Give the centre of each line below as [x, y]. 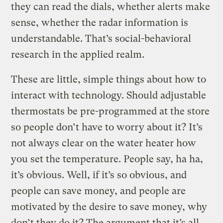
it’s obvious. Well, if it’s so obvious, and [99, 175]
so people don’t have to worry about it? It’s [107, 127]
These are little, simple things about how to [109, 79]
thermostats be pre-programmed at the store [111, 111]
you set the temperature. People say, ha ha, [107, 159]
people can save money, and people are [99, 191]
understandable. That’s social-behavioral [101, 38]
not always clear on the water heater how [104, 143]
